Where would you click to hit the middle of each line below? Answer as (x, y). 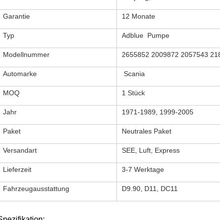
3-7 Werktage (143, 169)
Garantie (16, 16)
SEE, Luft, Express (151, 150)
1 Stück (133, 93)
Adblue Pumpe (146, 35)
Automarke (20, 74)
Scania (133, 74)
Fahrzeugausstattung (36, 189)
